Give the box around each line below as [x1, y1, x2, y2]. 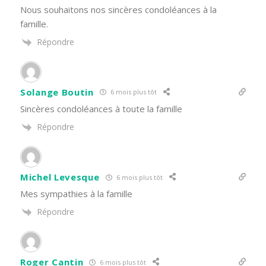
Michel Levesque [20, 171, 100, 183]
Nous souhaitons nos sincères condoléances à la [20, 3, 217, 15]
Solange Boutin [20, 85, 94, 98]
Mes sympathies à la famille [20, 188, 132, 200]
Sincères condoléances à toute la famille [20, 102, 182, 115]
